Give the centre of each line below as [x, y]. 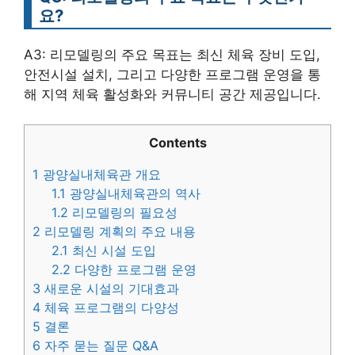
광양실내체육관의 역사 [134, 194]
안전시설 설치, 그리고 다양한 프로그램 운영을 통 [172, 74]
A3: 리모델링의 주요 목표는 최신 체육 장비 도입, [172, 54]
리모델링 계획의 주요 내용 [118, 232]
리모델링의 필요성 [123, 213]
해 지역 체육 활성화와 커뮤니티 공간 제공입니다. [172, 94]
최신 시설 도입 [113, 251]
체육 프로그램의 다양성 [110, 308]
